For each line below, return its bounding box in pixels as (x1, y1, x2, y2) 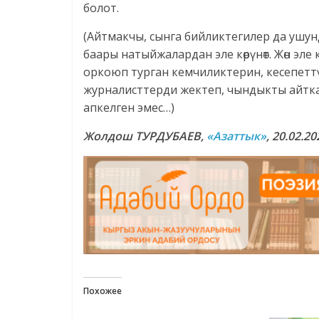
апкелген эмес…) (83, 100, 174, 116)
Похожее (83, 284, 122, 297)
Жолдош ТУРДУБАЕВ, (83, 128, 206, 145)
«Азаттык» (206, 128, 266, 145)
